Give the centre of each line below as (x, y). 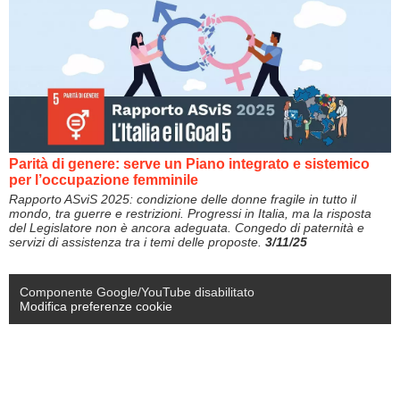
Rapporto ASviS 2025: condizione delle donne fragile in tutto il (183, 199)
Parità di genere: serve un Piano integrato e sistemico (189, 163)
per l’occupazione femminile (104, 179)
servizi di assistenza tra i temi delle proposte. (137, 242)
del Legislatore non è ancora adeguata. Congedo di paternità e (187, 227)
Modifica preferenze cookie (96, 306)
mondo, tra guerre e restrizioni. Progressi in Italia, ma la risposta (190, 213)
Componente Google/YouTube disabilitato (137, 292)
